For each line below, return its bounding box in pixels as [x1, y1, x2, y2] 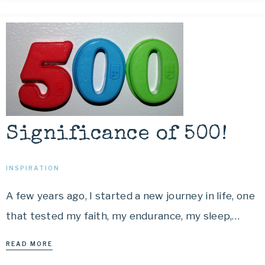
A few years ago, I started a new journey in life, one [6, 190, 255, 202]
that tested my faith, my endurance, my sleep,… [6, 210, 240, 222]
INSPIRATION [6, 164, 60, 172]
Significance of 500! [6, 124, 227, 145]
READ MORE [6, 240, 53, 247]
